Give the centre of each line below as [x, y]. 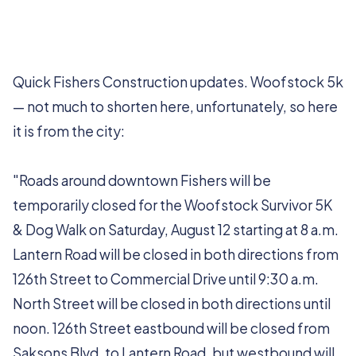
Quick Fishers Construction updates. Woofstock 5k [178, 82]
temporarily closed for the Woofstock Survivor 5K [172, 205]
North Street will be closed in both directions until [172, 304]
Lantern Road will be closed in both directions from [176, 254]
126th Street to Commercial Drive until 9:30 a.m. [166, 279]
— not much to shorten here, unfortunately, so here [175, 106]
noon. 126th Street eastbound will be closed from [171, 328]
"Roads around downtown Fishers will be [142, 180]
